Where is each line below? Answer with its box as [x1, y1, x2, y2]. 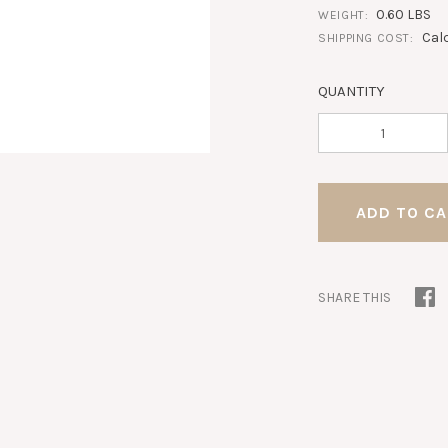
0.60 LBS [376, 6, 432, 23]
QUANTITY [318, 82, 386, 100]
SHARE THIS [318, 288, 392, 306]
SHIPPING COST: [318, 31, 414, 45]
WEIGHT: [318, 8, 369, 22]
